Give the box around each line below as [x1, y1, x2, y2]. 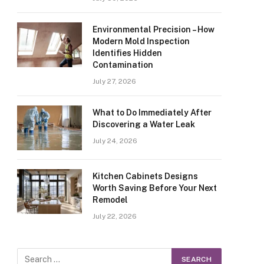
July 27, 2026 [93, 77, 136, 85]
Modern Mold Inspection [93, 37, 190, 46]
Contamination [93, 60, 153, 70]
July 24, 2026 [93, 137, 137, 145]
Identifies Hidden [93, 48, 162, 58]
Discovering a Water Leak [93, 120, 195, 129]
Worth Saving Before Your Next [93, 183, 217, 193]
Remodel [93, 195, 128, 204]
